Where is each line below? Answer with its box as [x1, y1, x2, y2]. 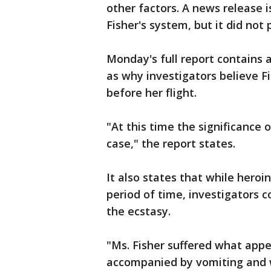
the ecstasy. [106, 204, 171, 219]
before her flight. [106, 85, 197, 100]
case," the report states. [106, 136, 235, 151]
